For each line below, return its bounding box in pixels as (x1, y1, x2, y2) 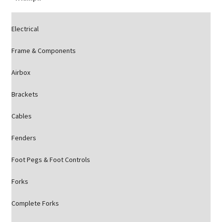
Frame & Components (11, 46, 76, 55)
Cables (11, 111, 32, 120)
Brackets (11, 90, 38, 99)
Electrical (11, 24, 39, 33)
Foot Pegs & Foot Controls (11, 155, 90, 164)
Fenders (11, 133, 36, 142)
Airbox (11, 68, 30, 77)
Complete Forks (11, 199, 59, 208)
